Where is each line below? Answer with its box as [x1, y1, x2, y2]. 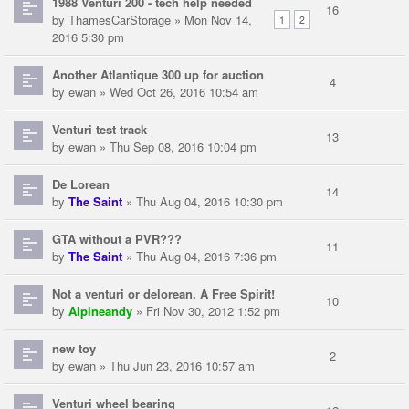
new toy [52, 340, 96, 358]
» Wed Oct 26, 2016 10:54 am [96, 83, 258, 101]
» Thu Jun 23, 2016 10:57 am [96, 357, 255, 375]
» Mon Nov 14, [171, 11, 252, 29]
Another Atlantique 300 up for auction [52, 66, 264, 84]
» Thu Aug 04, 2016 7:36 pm [122, 247, 277, 266]
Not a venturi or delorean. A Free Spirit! [52, 285, 275, 303]
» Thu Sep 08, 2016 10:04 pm [96, 138, 257, 156]
